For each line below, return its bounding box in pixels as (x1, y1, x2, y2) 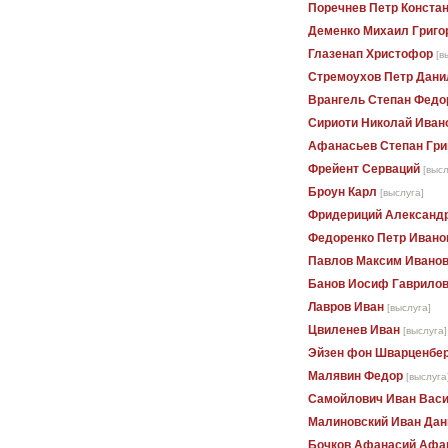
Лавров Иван (308, 300, 384, 315)
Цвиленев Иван (308, 323, 400, 338)
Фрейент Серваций (308, 162, 420, 177)
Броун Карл (308, 185, 377, 200)
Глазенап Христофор (308, 47, 433, 62)
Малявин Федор (308, 369, 403, 384)
